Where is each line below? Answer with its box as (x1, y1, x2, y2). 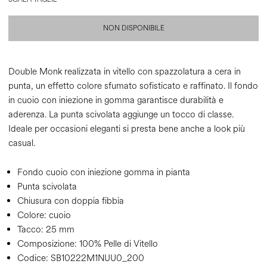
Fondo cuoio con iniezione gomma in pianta (17, 166, 190, 179)
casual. (8, 137, 35, 150)
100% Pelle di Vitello (77, 238, 158, 251)
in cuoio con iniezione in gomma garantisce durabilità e (8, 94, 223, 107)
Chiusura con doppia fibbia (17, 195, 124, 208)
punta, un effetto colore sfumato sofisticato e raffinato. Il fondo (8, 80, 258, 93)
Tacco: (17, 223, 44, 237)
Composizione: (17, 238, 77, 251)
